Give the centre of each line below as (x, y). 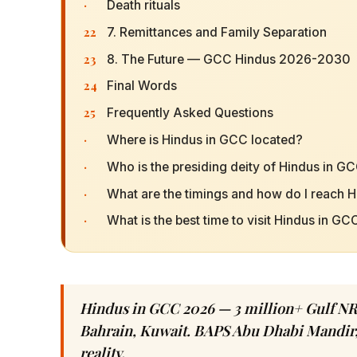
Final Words (141, 86)
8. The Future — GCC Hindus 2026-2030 (228, 59)
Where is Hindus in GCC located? (204, 140)
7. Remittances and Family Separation (216, 32)
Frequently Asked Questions (190, 113)
